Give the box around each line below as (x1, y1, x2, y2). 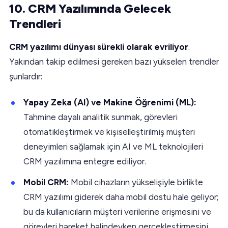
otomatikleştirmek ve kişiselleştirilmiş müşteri (23, 126, 195, 137)
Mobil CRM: (23, 177, 71, 187)
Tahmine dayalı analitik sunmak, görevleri (23, 111, 178, 122)
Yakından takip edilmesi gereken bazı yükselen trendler (9, 56, 219, 67)
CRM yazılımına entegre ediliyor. (23, 156, 146, 166)
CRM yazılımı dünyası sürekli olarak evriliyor (9, 41, 188, 52)
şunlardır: (9, 71, 42, 81)
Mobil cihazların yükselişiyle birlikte (71, 177, 203, 187)
